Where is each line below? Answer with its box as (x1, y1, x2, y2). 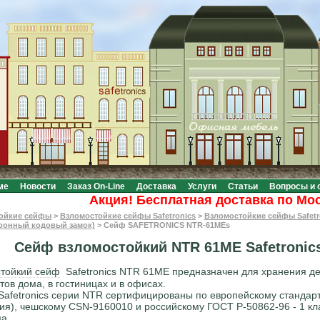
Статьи (227, 181, 258, 191)
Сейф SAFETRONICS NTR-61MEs (104, 221, 230, 229)
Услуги (187, 181, 216, 191)
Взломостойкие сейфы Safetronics (60, 211, 196, 220)
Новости (19, 181, 56, 191)
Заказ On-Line (66, 181, 125, 191)
